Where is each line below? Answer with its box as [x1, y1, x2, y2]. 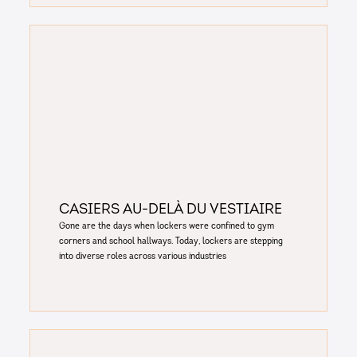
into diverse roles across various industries [58, 252, 226, 262]
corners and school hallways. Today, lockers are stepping [58, 237, 283, 247]
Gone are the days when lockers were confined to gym [58, 222, 274, 232]
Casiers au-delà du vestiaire [58, 203, 282, 218]
